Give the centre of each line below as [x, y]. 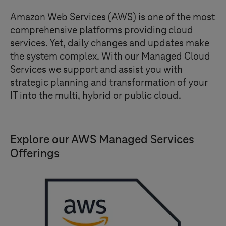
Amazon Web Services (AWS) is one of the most [112, 17]
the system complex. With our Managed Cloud [110, 56]
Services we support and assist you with [96, 70]
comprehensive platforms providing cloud [102, 30]
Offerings [35, 154]
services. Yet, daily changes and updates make [110, 43]
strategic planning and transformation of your [109, 83]
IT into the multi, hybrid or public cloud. [96, 96]
